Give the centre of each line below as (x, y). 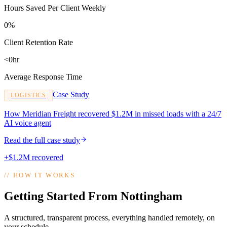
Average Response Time (43, 77)
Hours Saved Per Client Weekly (55, 8)
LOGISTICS (29, 96)
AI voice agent (28, 123)
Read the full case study (42, 140)
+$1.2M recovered (34, 158)
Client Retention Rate (39, 43)
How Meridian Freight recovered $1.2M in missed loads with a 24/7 (113, 114)
